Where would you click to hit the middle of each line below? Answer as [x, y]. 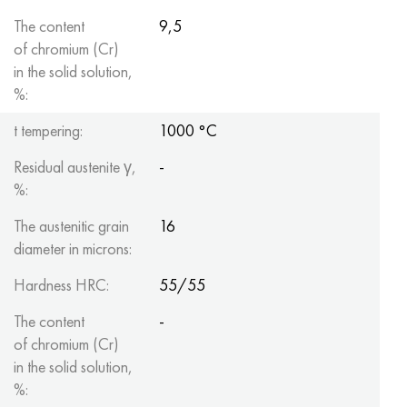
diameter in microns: [73, 248]
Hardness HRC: [61, 285]
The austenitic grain [71, 226]
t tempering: [48, 130]
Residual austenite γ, [75, 167]
